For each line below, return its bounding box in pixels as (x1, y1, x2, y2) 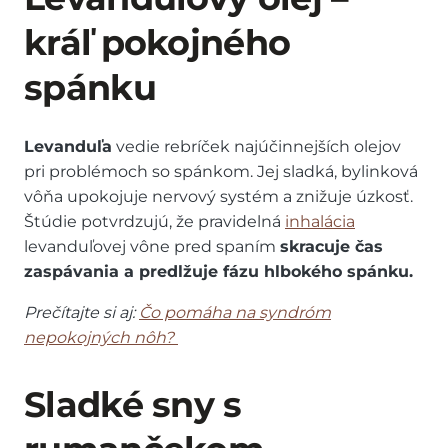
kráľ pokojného (24, 21, 291, 65)
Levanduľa (24, 137, 112, 157)
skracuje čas (280, 237, 383, 257)
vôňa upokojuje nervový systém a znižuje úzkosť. (24, 187, 413, 207)
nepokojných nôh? (24, 328, 178, 348)
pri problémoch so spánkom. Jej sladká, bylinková (24, 162, 418, 182)
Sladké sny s (24, 383, 242, 427)
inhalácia (285, 212, 355, 232)
